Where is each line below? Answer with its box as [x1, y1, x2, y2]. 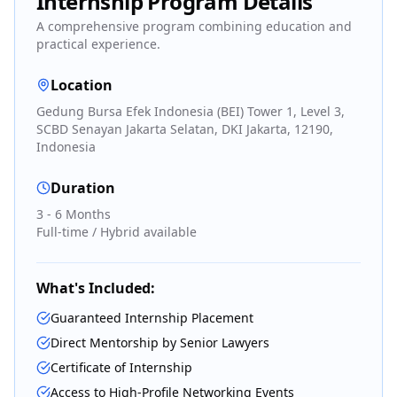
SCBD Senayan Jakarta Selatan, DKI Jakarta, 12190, [36, 121, 333, 137]
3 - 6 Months [36, 206, 111, 222]
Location [51, 75, 113, 95]
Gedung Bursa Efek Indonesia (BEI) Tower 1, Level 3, [36, 103, 345, 120]
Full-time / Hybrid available [36, 223, 197, 240]
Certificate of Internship [51, 359, 192, 376]
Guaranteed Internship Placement [51, 309, 253, 326]
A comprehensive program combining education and [36, 18, 352, 35]
